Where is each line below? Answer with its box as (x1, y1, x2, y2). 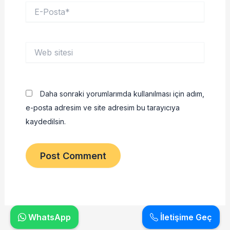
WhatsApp (26, 212, 71, 222)
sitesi (25, 52, 42, 62)
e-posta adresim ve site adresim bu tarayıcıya (25, 103, 180, 112)
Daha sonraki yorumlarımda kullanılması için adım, (40, 89, 204, 98)
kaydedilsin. (25, 117, 66, 126)
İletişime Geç (158, 212, 212, 222)
